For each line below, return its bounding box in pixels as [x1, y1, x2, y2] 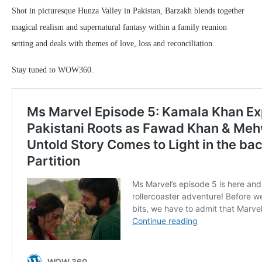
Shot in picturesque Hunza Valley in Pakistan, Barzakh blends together [12, 6, 244, 15]
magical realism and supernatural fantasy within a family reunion [12, 22, 227, 32]
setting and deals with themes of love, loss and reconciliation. [12, 39, 217, 48]
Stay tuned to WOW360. [12, 65, 94, 74]
